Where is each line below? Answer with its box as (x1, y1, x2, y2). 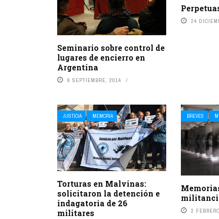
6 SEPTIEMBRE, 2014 (67, 77, 121, 84)
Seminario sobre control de (57, 43, 165, 53)
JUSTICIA (63, 113, 82, 120)
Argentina (57, 62, 98, 73)
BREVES (187, 113, 204, 120)
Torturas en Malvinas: (57, 178, 146, 189)
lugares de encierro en (57, 52, 145, 63)
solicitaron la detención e (57, 188, 160, 198)
